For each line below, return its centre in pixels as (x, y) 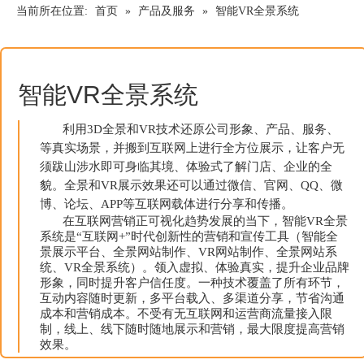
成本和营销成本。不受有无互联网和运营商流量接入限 (186, 314)
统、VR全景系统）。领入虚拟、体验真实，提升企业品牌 (195, 267)
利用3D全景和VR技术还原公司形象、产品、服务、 (189, 129)
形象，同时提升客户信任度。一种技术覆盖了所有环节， (192, 283)
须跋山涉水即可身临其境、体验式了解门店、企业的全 (186, 167)
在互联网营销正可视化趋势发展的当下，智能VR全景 (194, 221)
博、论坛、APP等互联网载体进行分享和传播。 (167, 204)
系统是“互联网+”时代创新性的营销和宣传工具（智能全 (189, 236)
